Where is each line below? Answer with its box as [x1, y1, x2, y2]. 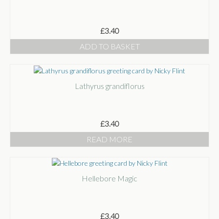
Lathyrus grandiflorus [74, 81, 145, 90]
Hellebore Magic [82, 174, 137, 183]
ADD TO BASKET [79, 42, 140, 51]
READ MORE [87, 134, 132, 144]
